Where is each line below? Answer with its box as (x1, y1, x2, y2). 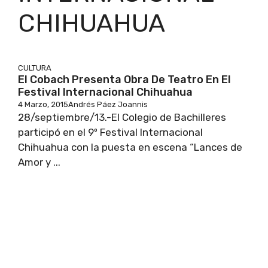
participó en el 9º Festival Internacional (18, 126, 203, 139)
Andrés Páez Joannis (68, 100, 148, 109)
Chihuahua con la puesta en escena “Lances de (18, 141, 242, 154)
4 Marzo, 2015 (18, 100, 68, 109)
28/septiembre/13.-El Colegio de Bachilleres (18, 111, 226, 124)
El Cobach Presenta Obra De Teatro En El (18, 73, 231, 87)
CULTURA (18, 63, 51, 73)
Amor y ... (18, 156, 60, 169)
